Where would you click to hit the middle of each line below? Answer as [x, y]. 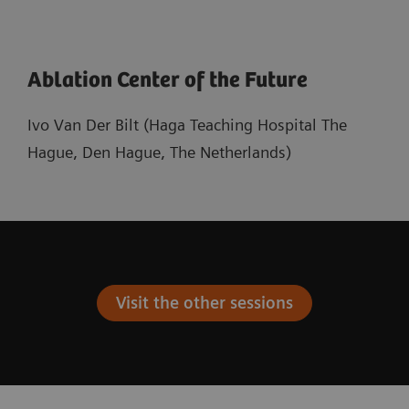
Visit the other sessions [204, 302]
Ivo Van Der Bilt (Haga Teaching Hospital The [187, 124]
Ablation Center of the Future [168, 80]
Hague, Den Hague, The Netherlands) [159, 152]
